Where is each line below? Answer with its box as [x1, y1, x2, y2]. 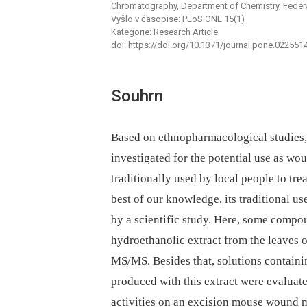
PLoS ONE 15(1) [182, 14, 245, 25]
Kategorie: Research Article [111, 27, 218, 38]
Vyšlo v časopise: [111, 14, 182, 25]
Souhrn [111, 86, 163, 106]
